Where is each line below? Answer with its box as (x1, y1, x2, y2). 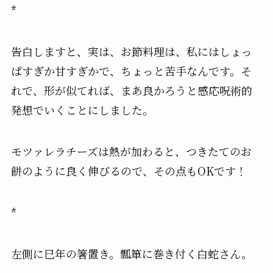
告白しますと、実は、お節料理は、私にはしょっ (10, 43, 252, 60)
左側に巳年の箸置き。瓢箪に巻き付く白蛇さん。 (10, 245, 252, 261)
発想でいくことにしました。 (10, 102, 154, 118)
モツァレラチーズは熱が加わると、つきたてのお (10, 143, 252, 160)
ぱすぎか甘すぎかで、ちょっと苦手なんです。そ (10, 63, 252, 79)
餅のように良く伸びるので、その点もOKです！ (10, 163, 247, 179)
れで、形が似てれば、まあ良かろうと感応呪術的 (10, 82, 252, 99)
